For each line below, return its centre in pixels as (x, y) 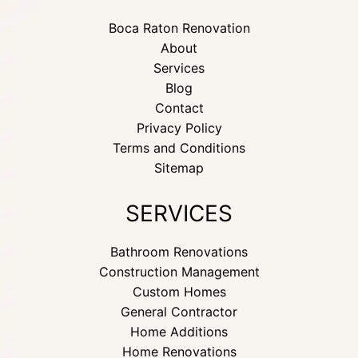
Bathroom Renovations (179, 252)
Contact (179, 108)
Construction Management (179, 272)
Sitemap (179, 168)
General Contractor (179, 312)
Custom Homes (179, 292)
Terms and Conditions (179, 148)
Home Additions (179, 332)
